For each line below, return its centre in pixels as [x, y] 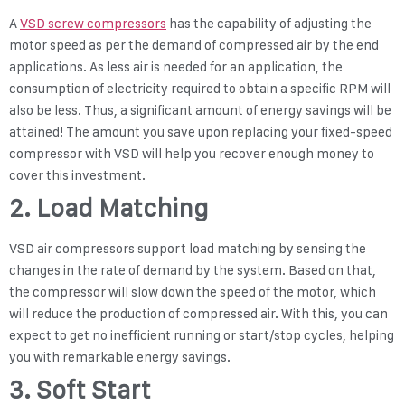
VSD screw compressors [93, 24]
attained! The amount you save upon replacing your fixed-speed [201, 132]
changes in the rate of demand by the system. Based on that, [193, 271]
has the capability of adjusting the [269, 24]
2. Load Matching [108, 208]
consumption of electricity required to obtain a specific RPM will [200, 89]
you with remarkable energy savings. [121, 358]
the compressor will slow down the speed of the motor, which [193, 292]
